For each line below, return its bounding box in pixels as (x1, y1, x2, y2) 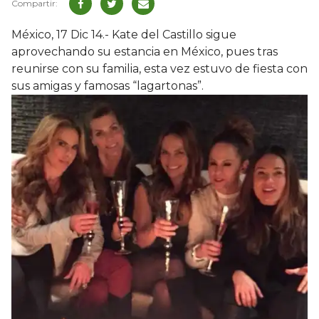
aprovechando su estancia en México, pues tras (11, 45, 278, 59)
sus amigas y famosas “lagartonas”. (11, 79, 204, 93)
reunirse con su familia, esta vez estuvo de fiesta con (11, 62, 308, 76)
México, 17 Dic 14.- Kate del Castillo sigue (11, 28, 236, 42)
